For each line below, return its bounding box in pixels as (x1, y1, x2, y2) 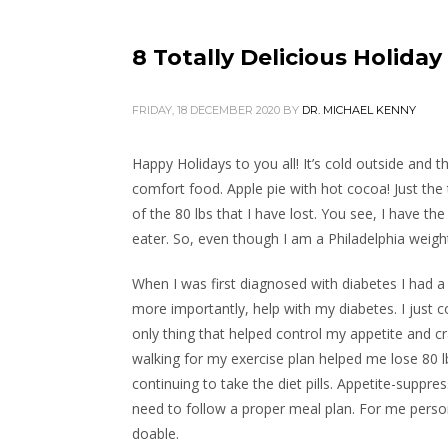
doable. (132, 424, 179, 443)
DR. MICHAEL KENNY (302, 103, 416, 117)
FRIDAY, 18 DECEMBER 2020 (132, 103, 280, 117)
